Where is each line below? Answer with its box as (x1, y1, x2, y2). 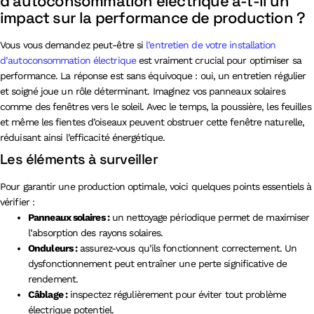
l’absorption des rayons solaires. (28, 226, 163, 238)
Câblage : (28, 288, 67, 300)
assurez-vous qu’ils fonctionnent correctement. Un (77, 242, 297, 254)
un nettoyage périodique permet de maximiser (109, 211, 310, 223)
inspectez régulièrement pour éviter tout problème (67, 288, 286, 300)
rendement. (28, 273, 78, 285)
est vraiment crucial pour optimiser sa (135, 54, 301, 66)
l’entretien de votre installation (146, 39, 276, 50)
